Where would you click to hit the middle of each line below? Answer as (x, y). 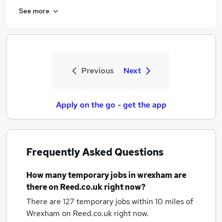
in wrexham (150, 175)
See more (34, 11)
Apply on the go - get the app (111, 105)
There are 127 (51, 201)
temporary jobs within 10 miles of (135, 201)
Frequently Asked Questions (95, 152)
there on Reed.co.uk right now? (86, 187)
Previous (97, 71)
